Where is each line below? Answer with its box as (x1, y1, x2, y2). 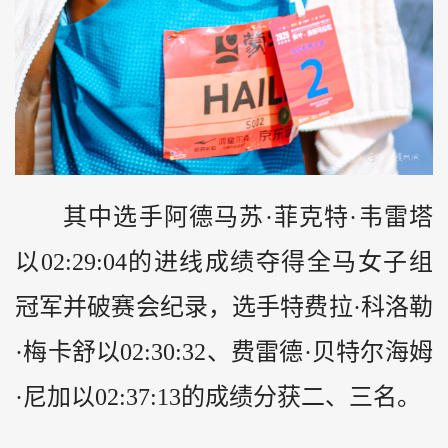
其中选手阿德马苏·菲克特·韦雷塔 (63, 203, 433, 230)
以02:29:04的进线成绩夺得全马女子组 (15, 248, 433, 275)
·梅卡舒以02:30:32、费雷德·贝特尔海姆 (15, 338, 433, 365)
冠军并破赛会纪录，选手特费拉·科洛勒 (15, 293, 433, 320)
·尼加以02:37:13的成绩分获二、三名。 (15, 383, 421, 410)
